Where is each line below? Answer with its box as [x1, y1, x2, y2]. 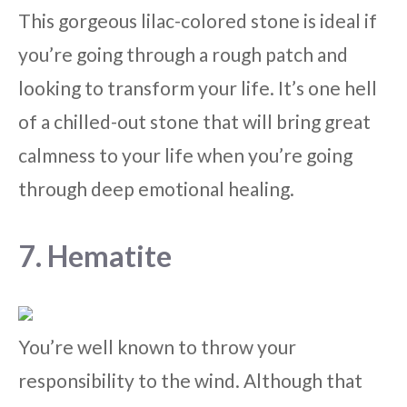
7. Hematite [18, 237, 172, 273]
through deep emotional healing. [18, 177, 294, 201]
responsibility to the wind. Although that [18, 368, 362, 392]
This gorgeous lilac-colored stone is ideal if [18, 9, 377, 33]
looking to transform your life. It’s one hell [18, 76, 377, 100]
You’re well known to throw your [18, 334, 296, 358]
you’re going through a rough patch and [18, 43, 348, 66]
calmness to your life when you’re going [18, 144, 352, 167]
